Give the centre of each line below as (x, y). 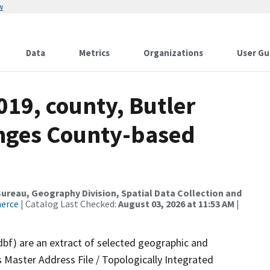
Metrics (94, 53)
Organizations (173, 53)
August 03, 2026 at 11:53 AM (176, 204)
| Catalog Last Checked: (68, 204)
